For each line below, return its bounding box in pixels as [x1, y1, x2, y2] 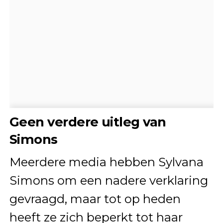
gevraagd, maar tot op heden [9, 191, 181, 206]
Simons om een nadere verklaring [9, 173, 208, 188]
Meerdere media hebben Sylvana [9, 154, 204, 169]
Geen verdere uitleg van [9, 113, 166, 129]
